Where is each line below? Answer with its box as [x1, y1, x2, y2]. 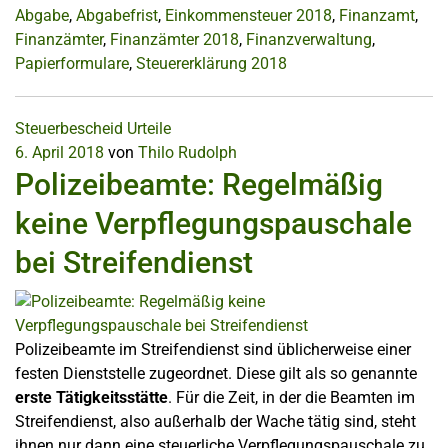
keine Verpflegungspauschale [15, 206, 412, 242]
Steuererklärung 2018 [136, 54, 287, 74]
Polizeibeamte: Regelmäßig [15, 167, 383, 203]
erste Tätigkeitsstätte [15, 388, 168, 408]
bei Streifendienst [15, 245, 253, 281]
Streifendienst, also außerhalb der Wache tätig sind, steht [15, 412, 416, 432]
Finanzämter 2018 [110, 30, 239, 50]
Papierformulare [15, 54, 129, 74]
